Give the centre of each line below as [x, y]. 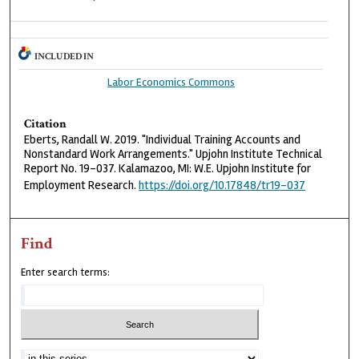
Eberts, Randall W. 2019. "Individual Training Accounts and [163, 139]
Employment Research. [82, 185]
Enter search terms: [66, 272]
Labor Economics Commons [171, 82]
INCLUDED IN [65, 56]
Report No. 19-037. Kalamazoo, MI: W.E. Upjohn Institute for [168, 168]
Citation [46, 123]
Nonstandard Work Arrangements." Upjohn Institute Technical [173, 153]
